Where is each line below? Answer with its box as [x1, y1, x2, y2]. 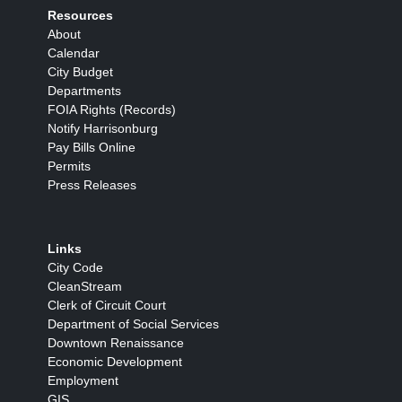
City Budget [48, 64, 113, 79]
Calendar [48, 45, 100, 60]
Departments [48, 83, 121, 98]
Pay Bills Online [48, 139, 135, 154]
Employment [48, 372, 118, 388]
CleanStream [48, 278, 122, 293]
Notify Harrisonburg [48, 120, 158, 135]
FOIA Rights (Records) [48, 101, 176, 117]
